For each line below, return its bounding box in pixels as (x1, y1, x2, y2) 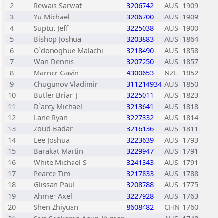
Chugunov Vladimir (34, 79, 98, 89)
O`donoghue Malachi (34, 45, 103, 55)
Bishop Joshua (34, 34, 81, 44)
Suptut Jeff (34, 23, 68, 33)
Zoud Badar (34, 124, 73, 133)
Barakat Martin (34, 146, 83, 156)
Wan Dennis (34, 56, 74, 66)
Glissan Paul (34, 180, 74, 189)
